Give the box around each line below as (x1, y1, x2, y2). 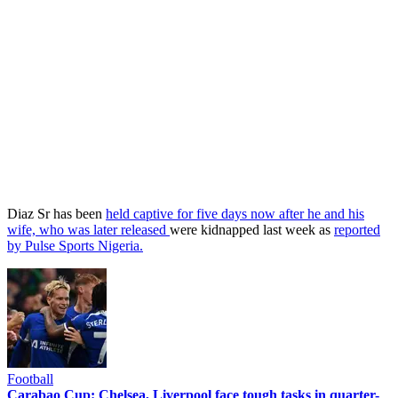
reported (334, 221, 380, 237)
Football (7, 370, 53, 386)
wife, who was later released (7, 221, 170, 237)
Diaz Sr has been (7, 205, 106, 221)
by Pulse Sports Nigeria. (7, 237, 143, 253)
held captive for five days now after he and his (106, 205, 364, 221)
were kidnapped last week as (170, 221, 334, 237)
